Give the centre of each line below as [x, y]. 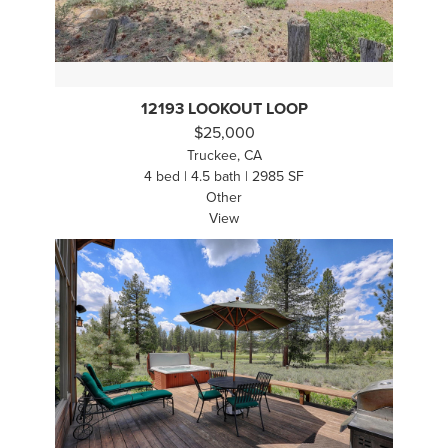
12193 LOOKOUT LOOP [224, 109]
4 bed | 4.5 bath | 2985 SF [224, 177]
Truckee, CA [224, 156]
